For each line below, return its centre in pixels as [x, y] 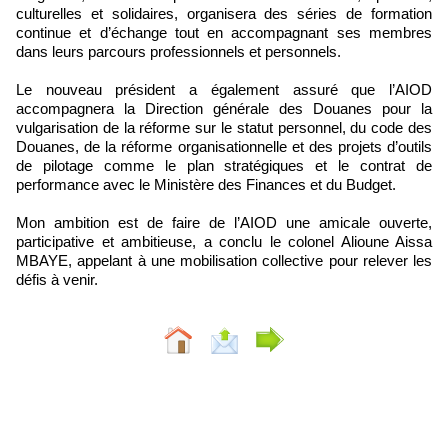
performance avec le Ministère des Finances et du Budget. [206, 184]
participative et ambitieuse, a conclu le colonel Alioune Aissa [224, 241]
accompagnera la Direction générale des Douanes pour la [224, 108]
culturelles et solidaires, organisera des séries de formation [224, 13]
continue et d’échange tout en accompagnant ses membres [224, 32]
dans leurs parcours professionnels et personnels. [178, 51]
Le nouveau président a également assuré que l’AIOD [224, 89]
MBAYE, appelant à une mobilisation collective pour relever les [224, 260]
